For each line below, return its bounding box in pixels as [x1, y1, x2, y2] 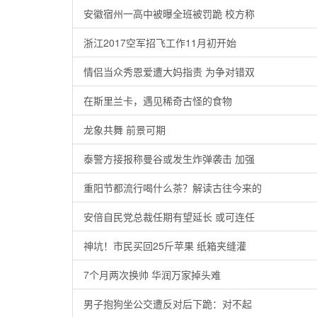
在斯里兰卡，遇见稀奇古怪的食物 [83, 93, 232, 108]
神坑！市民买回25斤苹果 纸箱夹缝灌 [83, 238, 246, 253]
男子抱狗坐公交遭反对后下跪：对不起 [83, 296, 252, 311]
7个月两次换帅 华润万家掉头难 [83, 267, 221, 282]
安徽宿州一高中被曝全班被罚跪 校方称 [83, 6, 255, 21]
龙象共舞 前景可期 [83, 122, 166, 137]
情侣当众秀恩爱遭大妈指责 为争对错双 [83, 64, 255, 79]
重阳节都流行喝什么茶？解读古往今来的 [83, 180, 262, 195]
